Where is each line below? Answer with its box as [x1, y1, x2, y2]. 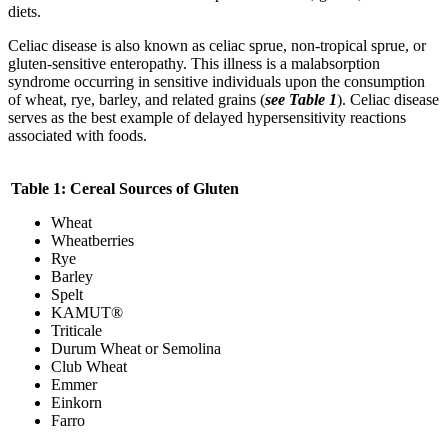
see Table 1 [265, 90, 337, 108]
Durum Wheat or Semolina [51, 339, 221, 357]
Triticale [51, 321, 102, 339]
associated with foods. [8, 126, 147, 144]
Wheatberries [51, 231, 134, 249]
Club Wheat [51, 357, 127, 375]
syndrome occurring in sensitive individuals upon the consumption [8, 72, 425, 90]
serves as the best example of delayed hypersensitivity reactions [8, 108, 406, 126]
